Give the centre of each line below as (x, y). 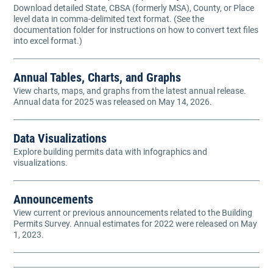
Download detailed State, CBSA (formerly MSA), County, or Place (134, 8)
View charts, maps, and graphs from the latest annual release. (130, 90)
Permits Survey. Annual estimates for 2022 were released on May (135, 224)
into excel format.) (48, 41)
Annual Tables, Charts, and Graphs (97, 77)
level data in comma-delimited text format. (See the (109, 19)
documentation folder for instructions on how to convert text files (136, 30)
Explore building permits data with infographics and (110, 151)
